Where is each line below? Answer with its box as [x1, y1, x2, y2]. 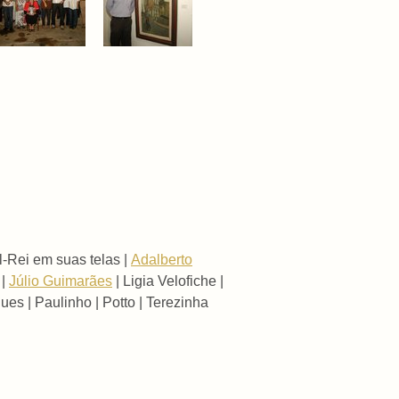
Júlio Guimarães [9, 273, 112, 289]
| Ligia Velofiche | [112, 273, 224, 289]
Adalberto [131, 251, 192, 267]
